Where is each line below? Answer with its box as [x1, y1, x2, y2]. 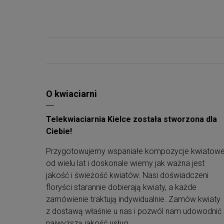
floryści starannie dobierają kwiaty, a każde [46, 182, 196, 192]
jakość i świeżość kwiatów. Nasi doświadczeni [46, 170, 208, 180]
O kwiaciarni [46, 88, 97, 99]
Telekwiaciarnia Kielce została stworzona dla [46, 114, 217, 124]
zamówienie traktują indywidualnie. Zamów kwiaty [46, 194, 220, 204]
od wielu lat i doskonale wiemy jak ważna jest [46, 158, 204, 168]
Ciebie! [46, 126, 72, 136]
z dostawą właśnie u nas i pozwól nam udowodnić [46, 206, 221, 216]
